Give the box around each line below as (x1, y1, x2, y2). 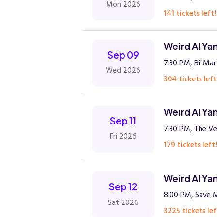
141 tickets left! (163, 6, 216, 19)
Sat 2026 (108, 196, 139, 209)
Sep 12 (108, 181, 138, 193)
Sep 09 (107, 48, 139, 61)
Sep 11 (110, 115, 137, 127)
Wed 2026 (106, 64, 141, 77)
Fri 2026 (109, 130, 137, 143)
